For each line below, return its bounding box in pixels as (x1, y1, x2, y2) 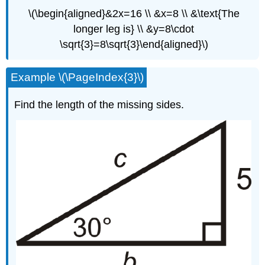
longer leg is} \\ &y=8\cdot (73, 22, 194, 35)
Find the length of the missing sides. (14, 99, 185, 111)
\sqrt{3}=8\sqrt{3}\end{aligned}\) (59, 38, 208, 50)
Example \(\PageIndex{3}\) (11, 71, 144, 84)
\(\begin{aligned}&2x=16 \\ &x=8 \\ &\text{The (28, 7, 240, 20)
